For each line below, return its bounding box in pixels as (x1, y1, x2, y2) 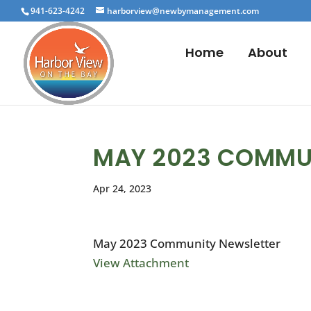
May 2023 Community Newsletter (93, 235, 281, 251)
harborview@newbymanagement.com (107, 5, 259, 17)
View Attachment (93, 255, 190, 271)
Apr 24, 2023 (93, 182, 152, 195)
